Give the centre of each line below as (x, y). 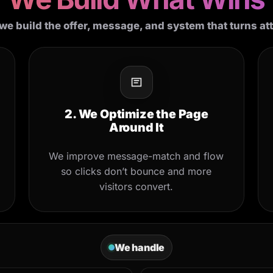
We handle (140, 247)
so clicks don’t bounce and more (136, 171)
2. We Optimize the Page (136, 114)
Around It (136, 127)
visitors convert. (136, 186)
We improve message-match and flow (136, 156)
